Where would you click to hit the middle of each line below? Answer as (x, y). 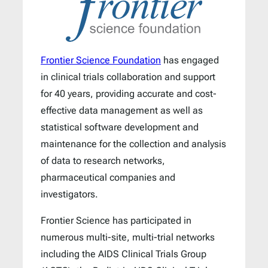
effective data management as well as (122, 110)
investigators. (69, 194)
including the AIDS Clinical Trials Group (124, 254)
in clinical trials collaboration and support (128, 77)
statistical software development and (120, 127)
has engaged (190, 60)
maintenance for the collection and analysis (133, 144)
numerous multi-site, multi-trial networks (128, 237)
